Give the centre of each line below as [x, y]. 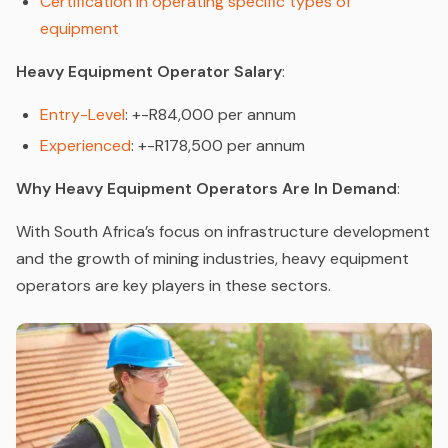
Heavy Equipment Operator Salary [149, 72]
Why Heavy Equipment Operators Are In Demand [206, 189]
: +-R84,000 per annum [210, 115]
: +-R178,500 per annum [218, 146]
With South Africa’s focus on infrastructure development [223, 232]
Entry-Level [82, 115]
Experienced [85, 146]
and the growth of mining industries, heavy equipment [212, 259]
